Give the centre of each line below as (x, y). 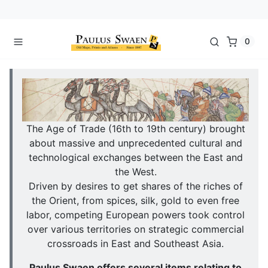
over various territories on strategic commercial (135, 229)
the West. (135, 171)
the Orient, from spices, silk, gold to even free (135, 200)
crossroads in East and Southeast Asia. (135, 243)
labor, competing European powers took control (135, 214)
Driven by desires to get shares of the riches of (135, 186)
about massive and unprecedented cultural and (135, 143)
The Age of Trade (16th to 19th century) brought (135, 128)
